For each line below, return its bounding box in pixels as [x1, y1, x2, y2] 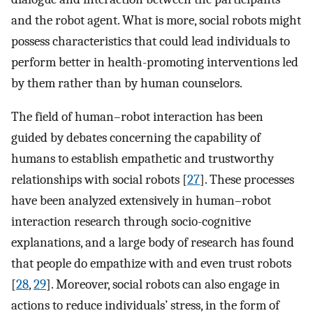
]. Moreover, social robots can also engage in [46, 277, 280, 293]
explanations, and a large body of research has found [11, 235, 294, 251]
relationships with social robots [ [11, 172, 187, 188]
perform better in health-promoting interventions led [11, 54, 298, 70]
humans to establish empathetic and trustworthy [11, 151, 274, 167]
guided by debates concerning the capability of [11, 130, 261, 146]
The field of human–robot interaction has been [11, 109, 263, 125]
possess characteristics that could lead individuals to [11, 33, 290, 49]
